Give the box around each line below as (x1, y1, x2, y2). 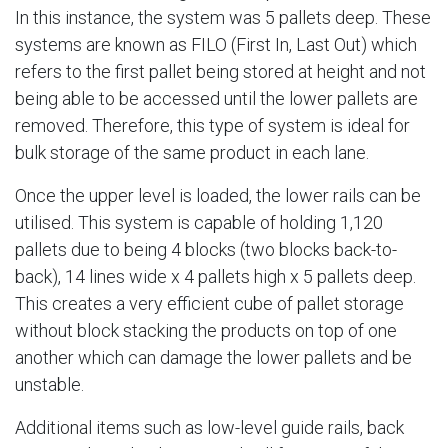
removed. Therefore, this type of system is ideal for (15, 115, 410, 136)
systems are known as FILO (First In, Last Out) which (15, 34, 417, 55)
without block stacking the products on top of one (15, 320, 397, 341)
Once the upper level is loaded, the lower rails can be (15, 185, 421, 206)
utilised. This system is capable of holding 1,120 (15, 212, 383, 233)
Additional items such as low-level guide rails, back (15, 417, 404, 438)
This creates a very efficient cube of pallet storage (15, 293, 404, 314)
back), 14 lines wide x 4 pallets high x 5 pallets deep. (15, 266, 416, 287)
